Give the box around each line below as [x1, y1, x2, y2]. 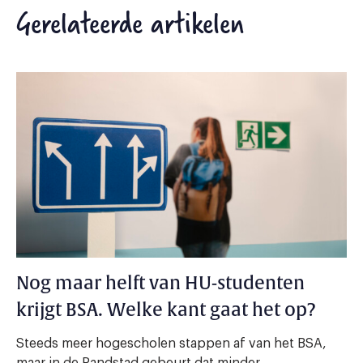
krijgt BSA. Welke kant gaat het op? [16, 299, 316, 322]
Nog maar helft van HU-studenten [16, 272, 305, 296]
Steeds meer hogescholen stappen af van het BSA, [16, 337, 327, 351]
